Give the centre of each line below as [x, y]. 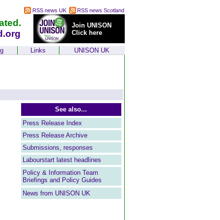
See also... [71, 109]
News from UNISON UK [56, 193]
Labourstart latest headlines [62, 160]
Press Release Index [52, 123]
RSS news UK [48, 10]
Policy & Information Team [60, 173]
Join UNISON [91, 25]
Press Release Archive [55, 135]
